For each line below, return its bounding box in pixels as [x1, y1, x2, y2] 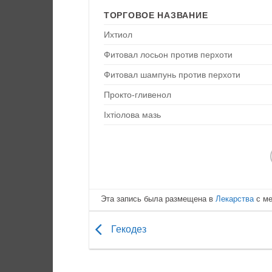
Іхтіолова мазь [104, 109, 161, 120]
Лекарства [216, 194, 254, 204]
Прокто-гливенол [104, 89, 171, 100]
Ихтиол [104, 29, 132, 39]
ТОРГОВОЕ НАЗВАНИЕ [104, 10, 208, 20]
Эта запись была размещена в [101, 194, 216, 204]
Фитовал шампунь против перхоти [104, 69, 240, 80]
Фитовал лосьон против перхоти [104, 49, 233, 59]
